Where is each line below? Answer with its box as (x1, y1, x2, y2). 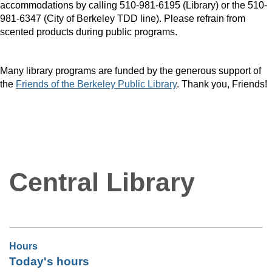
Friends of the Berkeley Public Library (16, 79, 177, 90)
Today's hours (9, 255, 89, 268)
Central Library (9, 168, 195, 197)
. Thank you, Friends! (177, 79, 267, 90)
